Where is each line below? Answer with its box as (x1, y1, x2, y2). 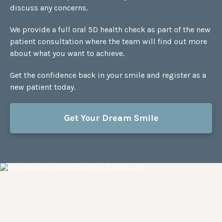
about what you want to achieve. (10, 49, 124, 58)
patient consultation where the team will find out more (10, 37, 207, 47)
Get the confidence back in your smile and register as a (10, 70, 206, 80)
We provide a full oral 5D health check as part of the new (10, 25, 211, 35)
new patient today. (10, 82, 75, 92)
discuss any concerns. (10, 3, 88, 13)
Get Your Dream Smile (63, 112, 159, 124)
